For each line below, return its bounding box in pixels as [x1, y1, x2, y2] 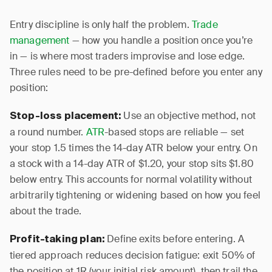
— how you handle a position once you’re [69, 34, 253, 47]
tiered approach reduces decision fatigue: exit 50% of [10, 249, 256, 262]
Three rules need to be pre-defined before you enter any [10, 66, 262, 78]
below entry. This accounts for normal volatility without [10, 173, 252, 186]
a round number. [10, 126, 86, 138]
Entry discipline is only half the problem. [10, 18, 192, 31]
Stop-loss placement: [10, 112, 121, 121]
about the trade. [10, 205, 82, 217]
